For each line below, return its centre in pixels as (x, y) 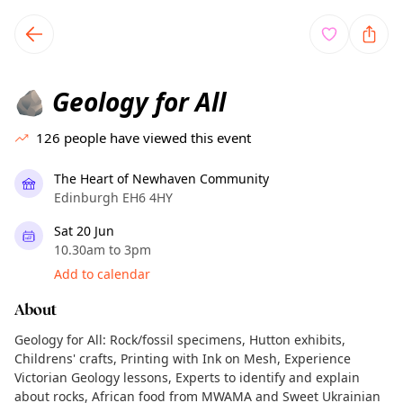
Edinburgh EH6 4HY (113, 197)
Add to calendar (102, 274)
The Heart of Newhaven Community (161, 179)
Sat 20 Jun (84, 231)
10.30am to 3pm (103, 250)
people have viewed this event (157, 138)
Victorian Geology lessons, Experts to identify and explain (187, 377)
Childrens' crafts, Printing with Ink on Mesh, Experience (183, 358)
